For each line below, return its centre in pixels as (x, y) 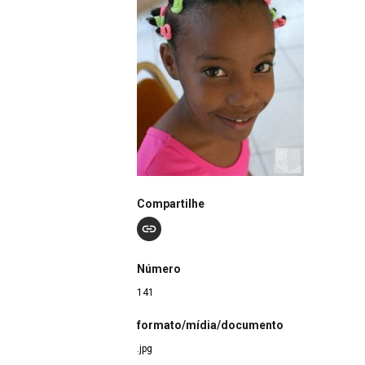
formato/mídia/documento (210, 325)
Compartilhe (171, 203)
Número (159, 269)
